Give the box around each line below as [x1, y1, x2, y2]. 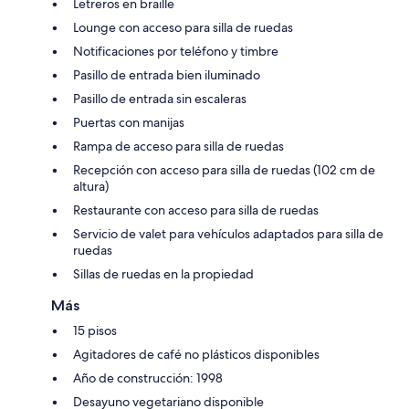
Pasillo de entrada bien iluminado [73, 66, 260, 83]
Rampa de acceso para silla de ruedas [73, 137, 284, 154]
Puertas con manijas [73, 113, 184, 131]
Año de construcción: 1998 [73, 369, 223, 386]
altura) [73, 177, 109, 194]
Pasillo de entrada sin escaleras [73, 89, 246, 107]
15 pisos [73, 321, 117, 339]
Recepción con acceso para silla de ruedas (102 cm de [73, 161, 375, 178]
